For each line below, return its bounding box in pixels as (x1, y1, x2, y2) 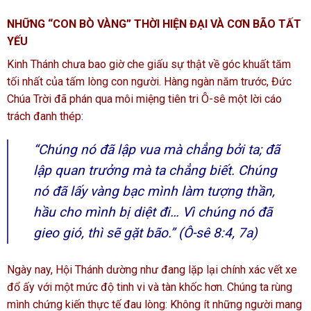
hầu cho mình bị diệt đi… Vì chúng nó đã (33, 204, 272, 221)
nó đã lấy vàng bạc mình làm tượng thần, (33, 183, 275, 200)
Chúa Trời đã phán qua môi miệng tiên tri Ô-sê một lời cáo (7, 92, 282, 106)
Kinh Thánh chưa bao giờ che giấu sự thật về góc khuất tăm (7, 58, 291, 72)
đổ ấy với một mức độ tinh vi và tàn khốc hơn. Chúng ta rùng (7, 280, 292, 294)
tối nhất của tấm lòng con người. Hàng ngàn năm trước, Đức (7, 75, 292, 89)
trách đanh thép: (7, 110, 83, 124)
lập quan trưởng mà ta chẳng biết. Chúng (33, 162, 277, 179)
